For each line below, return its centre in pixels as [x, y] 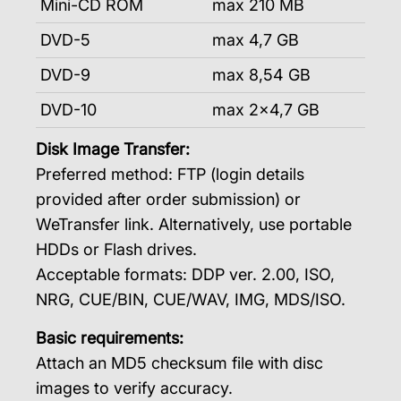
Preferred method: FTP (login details [170, 174]
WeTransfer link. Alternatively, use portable [194, 224]
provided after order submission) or [168, 199]
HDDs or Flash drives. [116, 249]
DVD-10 [68, 110]
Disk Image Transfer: [113, 149]
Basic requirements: [110, 338]
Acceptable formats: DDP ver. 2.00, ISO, [185, 274]
